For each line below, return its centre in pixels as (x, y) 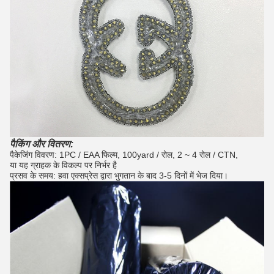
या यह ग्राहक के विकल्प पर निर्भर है (63, 165)
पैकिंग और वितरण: (42, 144)
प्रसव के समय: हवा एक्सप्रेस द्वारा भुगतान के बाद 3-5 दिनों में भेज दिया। (119, 176)
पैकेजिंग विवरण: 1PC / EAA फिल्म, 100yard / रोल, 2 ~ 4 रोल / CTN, (124, 155)
